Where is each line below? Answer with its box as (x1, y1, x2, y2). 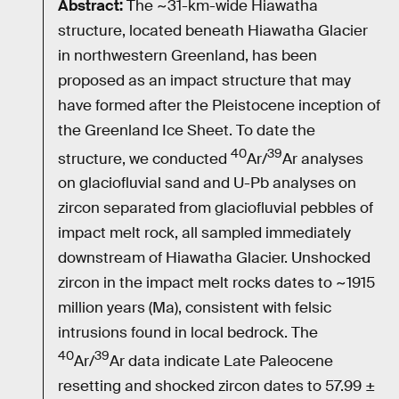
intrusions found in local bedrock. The (58, 323, 318, 343)
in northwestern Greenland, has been (58, 45, 317, 65)
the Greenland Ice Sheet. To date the (58, 120, 315, 140)
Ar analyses (282, 149, 363, 168)
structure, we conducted (58, 149, 231, 168)
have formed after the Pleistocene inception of (58, 95, 380, 115)
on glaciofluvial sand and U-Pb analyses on (58, 174, 356, 193)
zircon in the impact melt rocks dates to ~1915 (58, 273, 375, 293)
